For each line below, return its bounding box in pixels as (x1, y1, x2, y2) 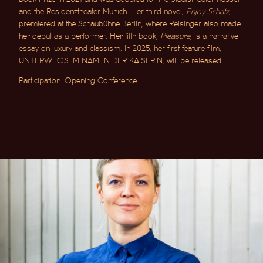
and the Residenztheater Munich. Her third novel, (19, 7, 187, 15)
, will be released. (163, 56, 224, 65)
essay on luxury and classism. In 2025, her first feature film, (19, 44, 222, 52)
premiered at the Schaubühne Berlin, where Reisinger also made (19, 19, 241, 28)
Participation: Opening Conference (19, 76, 137, 85)
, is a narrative (190, 32, 239, 40)
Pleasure (160, 32, 191, 40)
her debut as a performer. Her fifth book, (19, 32, 161, 40)
